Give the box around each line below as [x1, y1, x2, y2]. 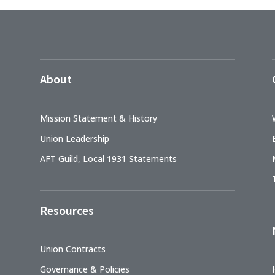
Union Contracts [39, 243, 106, 255]
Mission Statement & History [39, 112, 157, 124]
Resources [39, 202, 94, 218]
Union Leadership [39, 132, 109, 144]
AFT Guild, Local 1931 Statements [39, 152, 177, 165]
